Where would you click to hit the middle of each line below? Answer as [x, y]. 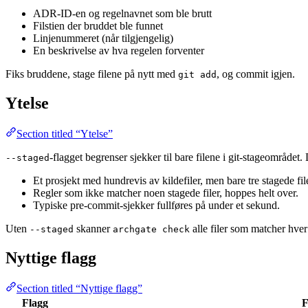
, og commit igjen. [256, 74]
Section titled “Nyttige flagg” [79, 288]
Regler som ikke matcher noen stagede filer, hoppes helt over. [166, 192]
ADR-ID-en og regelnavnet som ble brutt [122, 14]
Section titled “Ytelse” [65, 133]
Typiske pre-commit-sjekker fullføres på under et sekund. [156, 205]
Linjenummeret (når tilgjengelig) [103, 38]
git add [197, 75]
